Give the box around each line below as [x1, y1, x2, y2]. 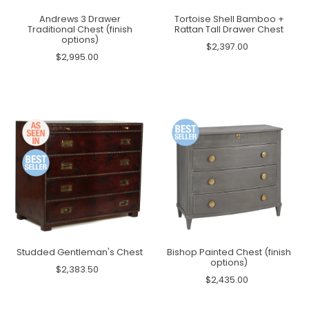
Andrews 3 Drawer [39, 12, 121, 25]
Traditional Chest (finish [27, 23, 132, 35]
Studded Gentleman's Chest [17, 246, 143, 259]
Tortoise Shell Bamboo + [174, 12, 284, 25]
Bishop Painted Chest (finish [167, 246, 292, 259]
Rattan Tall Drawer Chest [175, 23, 284, 35]
